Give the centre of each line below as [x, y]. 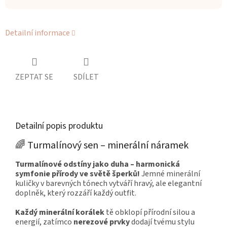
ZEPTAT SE [34, 77]
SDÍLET [86, 77]
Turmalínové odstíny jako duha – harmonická [98, 164]
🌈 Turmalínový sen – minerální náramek [102, 146]
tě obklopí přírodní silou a [150, 212]
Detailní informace [37, 33]
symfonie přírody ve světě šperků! [78, 174]
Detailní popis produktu [59, 126]
